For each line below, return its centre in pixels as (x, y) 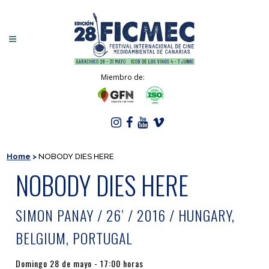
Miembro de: (122, 77)
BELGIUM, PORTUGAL (74, 238)
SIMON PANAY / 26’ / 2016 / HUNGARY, (125, 215)
